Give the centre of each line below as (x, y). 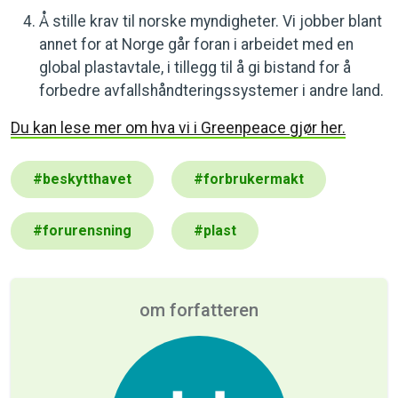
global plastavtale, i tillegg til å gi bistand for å (195, 67)
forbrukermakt (254, 179)
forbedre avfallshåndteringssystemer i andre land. (211, 90)
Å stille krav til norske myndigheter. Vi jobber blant (211, 21)
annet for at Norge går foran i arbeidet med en (196, 44)
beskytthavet (87, 179)
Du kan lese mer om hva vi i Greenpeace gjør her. (178, 127)
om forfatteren (199, 310)
